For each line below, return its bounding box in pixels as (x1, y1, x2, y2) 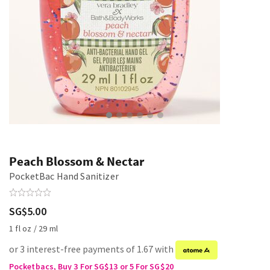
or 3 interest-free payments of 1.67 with (9, 243, 175, 256)
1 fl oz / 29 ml (9, 223, 58, 234)
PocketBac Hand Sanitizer (9, 170, 119, 182)
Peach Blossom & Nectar (9, 153, 144, 169)
